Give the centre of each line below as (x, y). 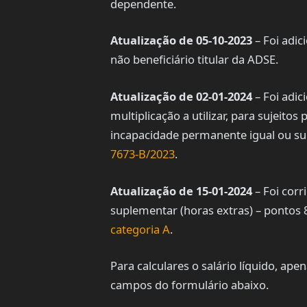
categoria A (140, 229)
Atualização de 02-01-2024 (181, 96)
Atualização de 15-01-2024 (181, 191)
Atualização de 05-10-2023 (181, 40)
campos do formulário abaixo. (189, 285)
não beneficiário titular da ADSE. (194, 60)
